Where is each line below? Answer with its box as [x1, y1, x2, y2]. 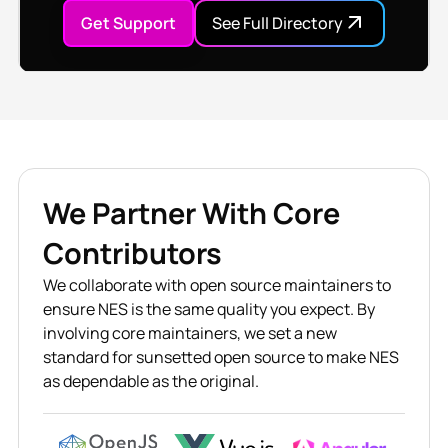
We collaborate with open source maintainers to [42, 274, 391, 297]
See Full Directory [212, 12, 343, 35]
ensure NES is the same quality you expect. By [42, 298, 375, 321]
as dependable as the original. [42, 370, 259, 393]
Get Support [81, 11, 176, 34]
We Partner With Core [42, 193, 340, 234]
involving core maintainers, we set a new [42, 322, 337, 345]
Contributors [42, 233, 222, 274]
